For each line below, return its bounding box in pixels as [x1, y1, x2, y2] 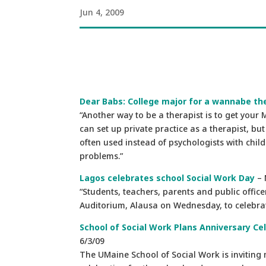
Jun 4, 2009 [80, 6, 125, 18]
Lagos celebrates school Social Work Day [80, 172, 255, 183]
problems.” [80, 150, 123, 161]
